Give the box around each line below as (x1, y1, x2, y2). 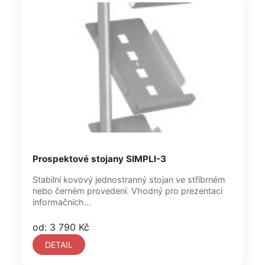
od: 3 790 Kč (33, 221, 89, 233)
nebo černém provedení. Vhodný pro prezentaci (33, 186, 222, 196)
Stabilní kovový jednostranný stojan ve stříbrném (33, 174, 225, 185)
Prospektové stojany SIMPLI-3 (33, 153, 166, 164)
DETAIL (45, 240, 73, 250)
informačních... (33, 197, 91, 207)
